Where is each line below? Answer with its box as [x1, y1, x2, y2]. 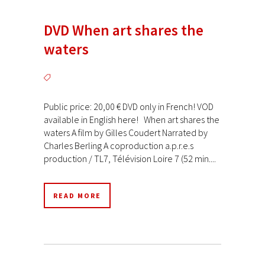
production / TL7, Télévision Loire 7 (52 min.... [44, 152, 216, 164]
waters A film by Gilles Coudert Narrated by [44, 126, 208, 138]
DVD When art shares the [44, 20, 203, 40]
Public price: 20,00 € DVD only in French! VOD [44, 100, 214, 112]
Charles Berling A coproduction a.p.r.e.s [44, 139, 193, 151]
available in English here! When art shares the [44, 113, 219, 125]
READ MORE [53, 190, 101, 200]
